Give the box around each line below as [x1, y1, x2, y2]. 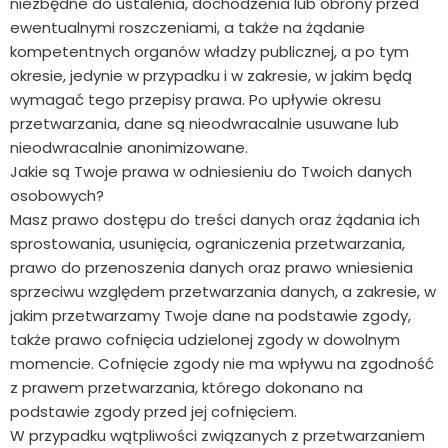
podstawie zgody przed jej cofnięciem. [10, 401, 297, 423]
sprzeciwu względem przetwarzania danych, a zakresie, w [10, 281, 436, 303]
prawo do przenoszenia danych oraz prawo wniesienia [10, 257, 413, 279]
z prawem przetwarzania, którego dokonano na [10, 377, 363, 399]
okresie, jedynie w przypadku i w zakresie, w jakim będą [10, 65, 412, 87]
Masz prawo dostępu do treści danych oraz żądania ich [10, 209, 420, 231]
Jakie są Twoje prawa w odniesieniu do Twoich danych [10, 161, 412, 183]
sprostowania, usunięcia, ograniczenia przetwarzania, [10, 233, 405, 255]
